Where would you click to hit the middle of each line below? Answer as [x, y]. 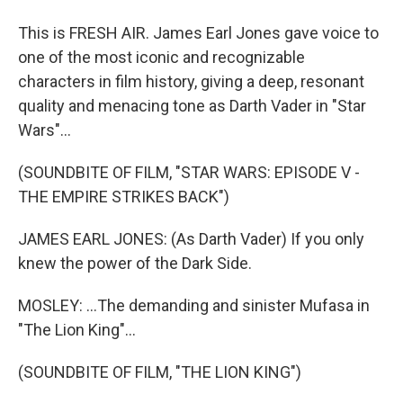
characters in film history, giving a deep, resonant [191, 81]
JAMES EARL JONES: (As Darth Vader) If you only [191, 239]
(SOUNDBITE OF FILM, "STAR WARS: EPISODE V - [189, 172]
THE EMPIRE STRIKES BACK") [124, 197]
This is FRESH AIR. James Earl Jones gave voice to [198, 33]
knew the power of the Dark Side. [135, 263]
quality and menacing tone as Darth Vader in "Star [192, 106]
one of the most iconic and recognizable [161, 57]
